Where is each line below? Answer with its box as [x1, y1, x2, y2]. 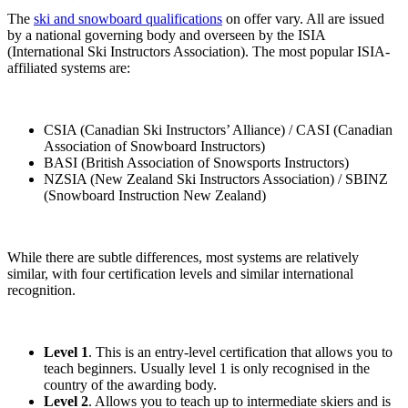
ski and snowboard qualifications [34, 11, 222, 27]
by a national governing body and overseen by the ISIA [7, 27, 325, 44]
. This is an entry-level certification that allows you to [88, 344, 393, 361]
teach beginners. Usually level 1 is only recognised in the [44, 361, 370, 377]
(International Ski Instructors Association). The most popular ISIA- [7, 44, 390, 60]
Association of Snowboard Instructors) [44, 138, 265, 155]
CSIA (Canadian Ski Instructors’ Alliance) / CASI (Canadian [44, 122, 393, 138]
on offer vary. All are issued [222, 11, 384, 27]
